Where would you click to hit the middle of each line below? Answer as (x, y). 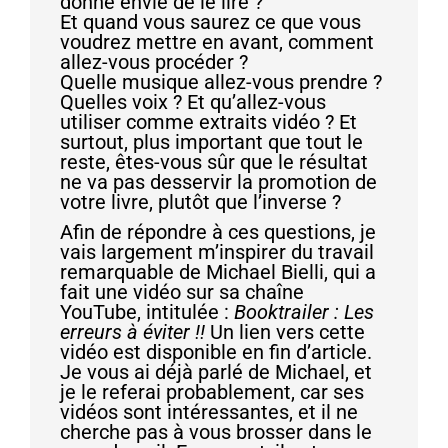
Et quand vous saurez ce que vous (210, 21)
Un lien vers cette (285, 331)
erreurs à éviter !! (132, 331)
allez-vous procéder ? (154, 61)
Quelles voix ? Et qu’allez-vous (193, 101)
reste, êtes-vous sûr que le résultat (214, 161)
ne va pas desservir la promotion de (218, 181)
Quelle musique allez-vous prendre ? (221, 81)
